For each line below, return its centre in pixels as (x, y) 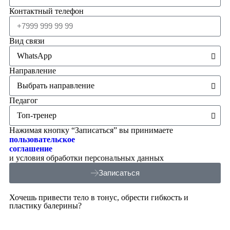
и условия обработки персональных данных (87, 158)
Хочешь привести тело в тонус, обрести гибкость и (99, 197)
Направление (33, 70)
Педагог (24, 100)
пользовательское (42, 139)
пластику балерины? (45, 205)
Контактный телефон (46, 11)
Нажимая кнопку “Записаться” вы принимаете (91, 130)
